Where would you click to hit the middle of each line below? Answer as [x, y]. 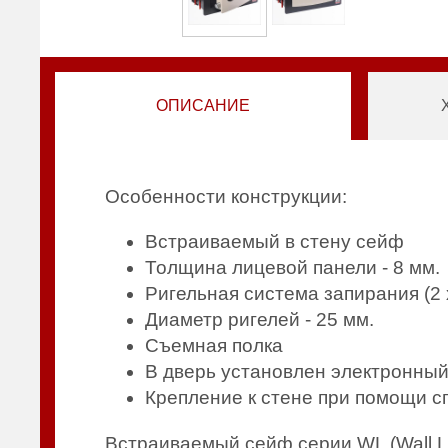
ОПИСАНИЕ [203, 105]
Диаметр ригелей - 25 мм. [260, 320]
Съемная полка [214, 346]
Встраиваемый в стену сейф [287, 242]
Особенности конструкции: [226, 197]
